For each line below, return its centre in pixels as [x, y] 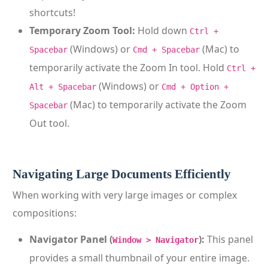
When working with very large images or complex [125, 195]
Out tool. [49, 123]
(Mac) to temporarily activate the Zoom [157, 105]
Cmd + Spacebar [166, 50]
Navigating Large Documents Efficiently [122, 174]
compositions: [45, 213]
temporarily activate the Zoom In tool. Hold [128, 68]
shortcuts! [52, 13]
